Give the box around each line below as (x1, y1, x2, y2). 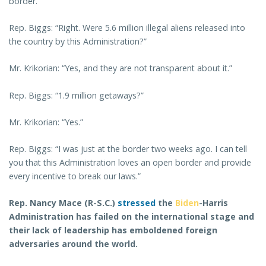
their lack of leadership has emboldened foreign (9, 224, 217, 236)
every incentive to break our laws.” (9, 170, 141, 182)
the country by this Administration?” (9, 36, 147, 47)
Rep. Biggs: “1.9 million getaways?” (9, 89, 144, 101)
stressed (118, 197, 156, 209)
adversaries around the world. (9, 238, 138, 250)
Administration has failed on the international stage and (9, 211, 254, 223)
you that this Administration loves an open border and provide (9, 157, 251, 168)
